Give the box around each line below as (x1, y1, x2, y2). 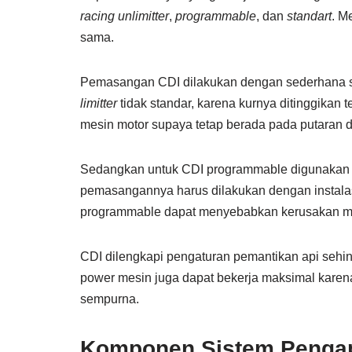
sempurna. (80, 291, 139, 306)
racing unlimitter (80, 9, 169, 23)
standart (287, 9, 332, 23)
